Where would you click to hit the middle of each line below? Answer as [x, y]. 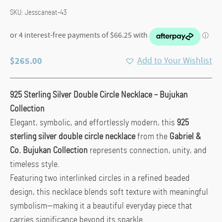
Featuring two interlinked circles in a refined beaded [100, 178]
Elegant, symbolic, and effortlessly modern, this [93, 123]
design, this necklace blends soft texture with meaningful [109, 192]
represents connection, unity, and [147, 150]
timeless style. [35, 164]
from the [152, 137]
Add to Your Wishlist [175, 60]
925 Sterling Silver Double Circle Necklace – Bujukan [99, 95]
